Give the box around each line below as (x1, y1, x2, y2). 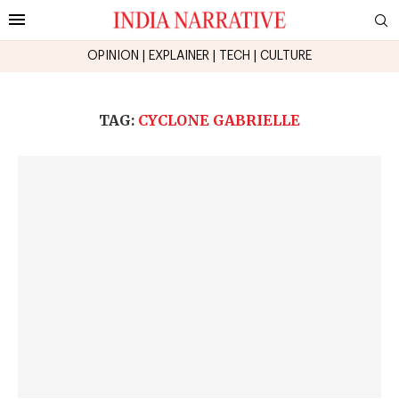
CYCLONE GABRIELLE (138, 110, 300, 129)
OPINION (87, 49, 139, 62)
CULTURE (260, 49, 312, 62)
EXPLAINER (149, 49, 209, 62)
